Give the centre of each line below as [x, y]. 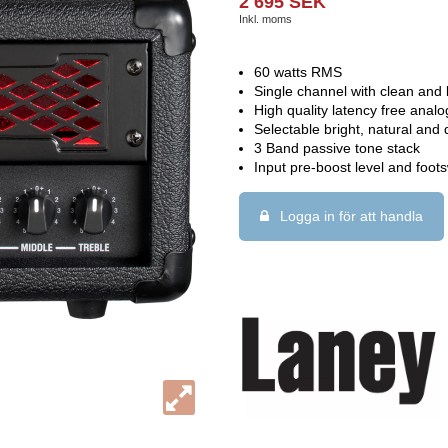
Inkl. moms [265, 19]
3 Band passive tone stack [337, 147]
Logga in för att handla [349, 216]
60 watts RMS [298, 71]
